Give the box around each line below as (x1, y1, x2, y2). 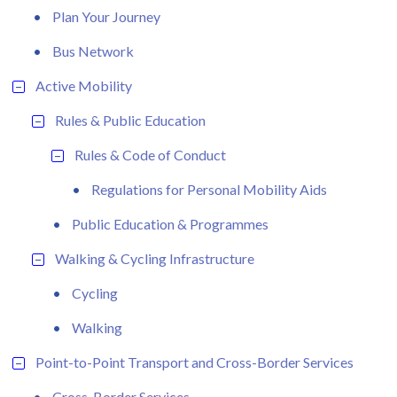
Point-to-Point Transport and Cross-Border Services (35, 353, 354, 370)
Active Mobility (35, 76, 132, 94)
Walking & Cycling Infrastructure (55, 249, 254, 267)
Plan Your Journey (52, 7, 160, 25)
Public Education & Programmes (72, 214, 269, 232)
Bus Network (52, 42, 134, 59)
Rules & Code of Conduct (74, 145, 226, 163)
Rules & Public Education (55, 111, 206, 128)
